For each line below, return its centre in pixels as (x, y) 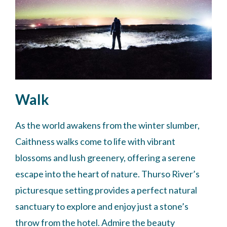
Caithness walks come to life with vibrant (95, 141)
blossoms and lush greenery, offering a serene (105, 157)
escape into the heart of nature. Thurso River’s (107, 174)
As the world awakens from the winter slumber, (107, 125)
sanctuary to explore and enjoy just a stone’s (102, 206)
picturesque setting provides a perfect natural (106, 190)
